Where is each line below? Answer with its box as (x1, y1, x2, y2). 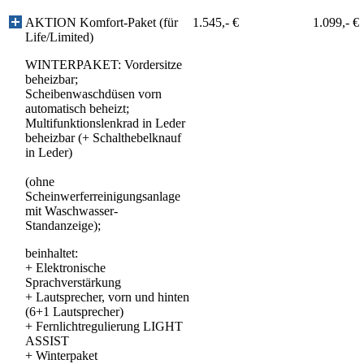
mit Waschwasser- (25, 203, 118, 218)
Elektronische (32, 260, 106, 275)
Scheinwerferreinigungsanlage (25, 188, 180, 203)
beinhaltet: (25, 245, 78, 260)
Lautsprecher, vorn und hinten (32, 289, 189, 304)
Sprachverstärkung (25, 275, 121, 289)
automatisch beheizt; (25, 101, 129, 115)
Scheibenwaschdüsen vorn (25, 86, 162, 101)
